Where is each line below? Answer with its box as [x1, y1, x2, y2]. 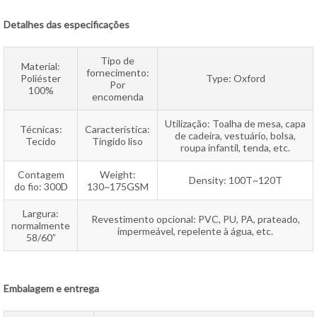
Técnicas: [19, 123, 62, 135]
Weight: [99, 168, 136, 180]
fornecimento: [86, 67, 149, 79]
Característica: [85, 123, 150, 135]
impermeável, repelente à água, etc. [117, 225, 273, 237]
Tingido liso [92, 135, 143, 147]
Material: [21, 60, 60, 72]
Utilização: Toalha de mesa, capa [165, 117, 306, 129]
